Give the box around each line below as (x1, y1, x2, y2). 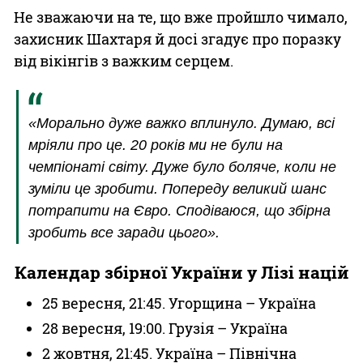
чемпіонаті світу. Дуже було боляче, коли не (28, 159, 336, 175)
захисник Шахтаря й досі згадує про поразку (14, 29, 341, 49)
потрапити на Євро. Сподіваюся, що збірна (28, 203, 331, 219)
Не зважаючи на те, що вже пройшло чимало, (14, 7, 348, 27)
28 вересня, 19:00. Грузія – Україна (42, 318, 288, 338)
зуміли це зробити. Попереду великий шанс (28, 181, 327, 197)
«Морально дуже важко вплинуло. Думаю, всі (28, 115, 335, 131)
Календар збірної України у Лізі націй (14, 261, 349, 284)
